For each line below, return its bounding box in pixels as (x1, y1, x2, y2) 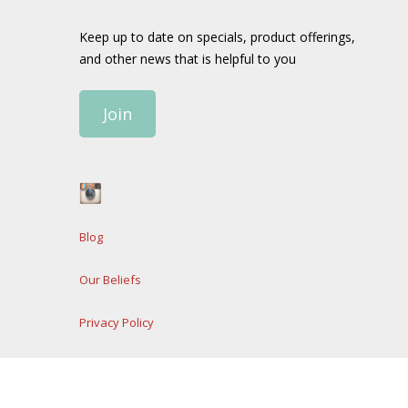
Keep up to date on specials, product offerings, (79, 28, 355, 46)
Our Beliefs (79, 271, 141, 288)
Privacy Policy (79, 314, 154, 331)
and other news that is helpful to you (79, 50, 296, 67)
